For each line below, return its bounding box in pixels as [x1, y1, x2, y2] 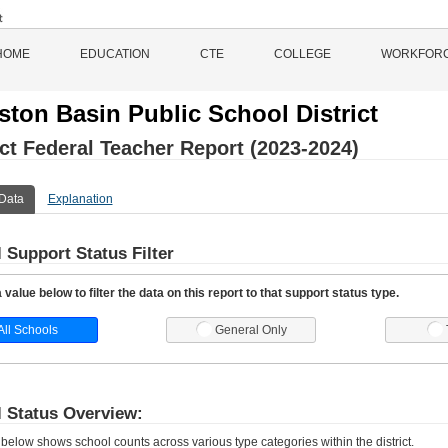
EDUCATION [80, 47, 150, 61]
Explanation [47, 192, 113, 206]
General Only [214, 322, 287, 337]
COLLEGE [274, 47, 331, 61]
